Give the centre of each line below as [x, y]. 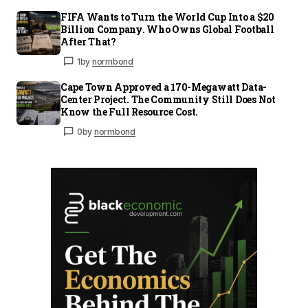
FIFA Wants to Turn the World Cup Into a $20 [167, 17]
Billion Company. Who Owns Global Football [167, 29]
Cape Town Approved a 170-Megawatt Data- [164, 87]
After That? [88, 42]
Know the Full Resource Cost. [130, 112]
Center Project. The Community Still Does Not [168, 99]
